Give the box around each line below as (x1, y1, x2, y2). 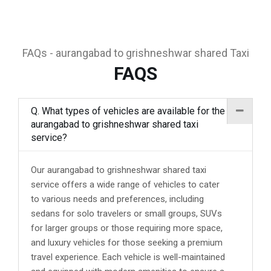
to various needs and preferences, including (31, 194, 204, 204)
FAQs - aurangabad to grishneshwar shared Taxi (22, 47, 249, 59)
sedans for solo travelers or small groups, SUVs (31, 208, 222, 219)
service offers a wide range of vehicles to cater (31, 179, 220, 190)
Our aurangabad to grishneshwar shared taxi (31, 165, 206, 175)
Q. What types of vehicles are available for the (31, 105, 225, 117)
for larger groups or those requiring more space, (31, 223, 223, 233)
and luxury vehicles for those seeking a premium (31, 237, 223, 248)
